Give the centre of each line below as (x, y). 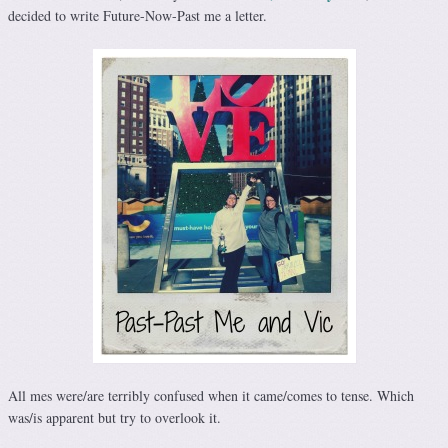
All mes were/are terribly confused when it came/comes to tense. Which (211, 396)
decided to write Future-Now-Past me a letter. (137, 16)
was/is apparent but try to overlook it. (114, 418)
